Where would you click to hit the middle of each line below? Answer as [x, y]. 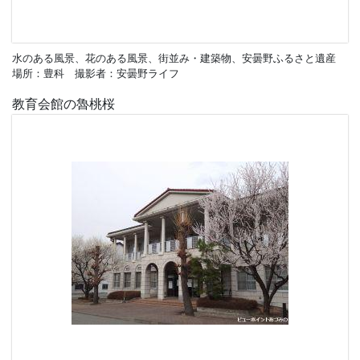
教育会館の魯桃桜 [63, 104]
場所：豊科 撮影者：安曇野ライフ [96, 74]
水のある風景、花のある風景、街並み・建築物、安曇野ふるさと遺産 [174, 58]
